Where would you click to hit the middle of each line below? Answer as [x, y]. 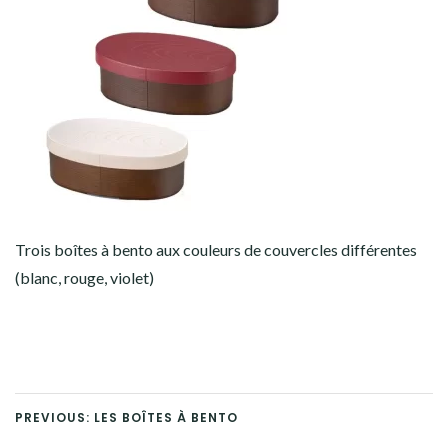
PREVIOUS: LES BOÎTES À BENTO [126, 417]
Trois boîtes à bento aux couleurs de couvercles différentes [216, 249]
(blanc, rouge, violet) [84, 277]
